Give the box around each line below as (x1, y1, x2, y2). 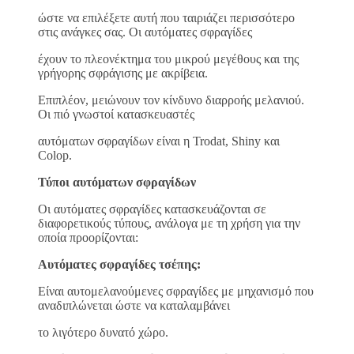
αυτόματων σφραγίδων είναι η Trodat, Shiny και (38, 134, 280, 148)
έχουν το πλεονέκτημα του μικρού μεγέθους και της (38, 51, 299, 66)
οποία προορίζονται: (38, 230, 138, 244)
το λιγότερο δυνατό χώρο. (38, 325, 168, 339)
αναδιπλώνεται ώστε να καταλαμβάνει (38, 298, 233, 312)
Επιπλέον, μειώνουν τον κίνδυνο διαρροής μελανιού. (38, 92, 304, 107)
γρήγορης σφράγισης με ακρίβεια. (38, 66, 211, 80)
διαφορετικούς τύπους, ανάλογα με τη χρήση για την (38, 216, 300, 230)
